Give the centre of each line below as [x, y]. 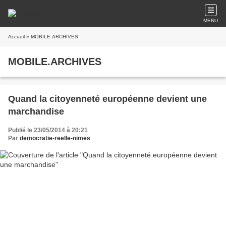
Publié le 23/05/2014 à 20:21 [48, 130]
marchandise [36, 111]
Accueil [16, 37]
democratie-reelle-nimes [55, 138]
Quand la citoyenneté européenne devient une [107, 99]
